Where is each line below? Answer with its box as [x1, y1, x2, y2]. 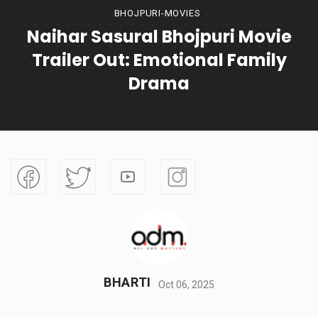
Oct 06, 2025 [158, 278, 215, 290]
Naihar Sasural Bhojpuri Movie [26, 25, 292, 49]
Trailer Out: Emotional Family [31, 48, 287, 72]
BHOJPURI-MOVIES [114, 8, 201, 19]
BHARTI [103, 275, 152, 290]
